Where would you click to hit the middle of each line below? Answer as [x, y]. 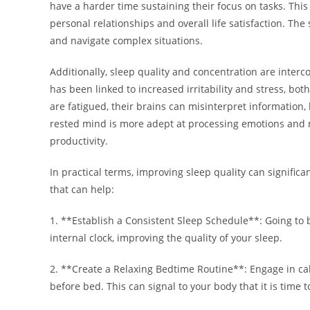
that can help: [82, 190]
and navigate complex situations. [126, 41]
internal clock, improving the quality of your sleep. [166, 238]
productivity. [79, 141]
